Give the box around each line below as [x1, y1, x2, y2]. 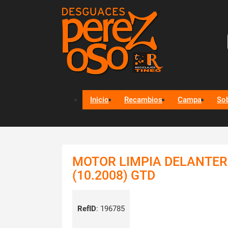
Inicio [90, 95, 109, 104]
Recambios [124, 95, 162, 104]
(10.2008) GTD [72, 168, 155, 183]
